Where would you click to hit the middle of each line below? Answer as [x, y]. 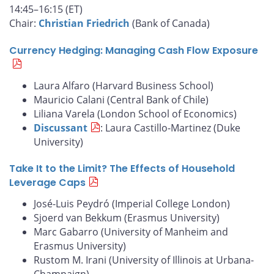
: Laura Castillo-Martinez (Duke [170, 128]
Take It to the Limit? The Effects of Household [122, 169]
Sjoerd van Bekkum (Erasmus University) [127, 218]
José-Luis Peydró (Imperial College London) [132, 204]
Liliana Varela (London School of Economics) [135, 113]
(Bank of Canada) [170, 23]
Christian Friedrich [84, 23]
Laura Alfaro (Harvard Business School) [124, 85]
